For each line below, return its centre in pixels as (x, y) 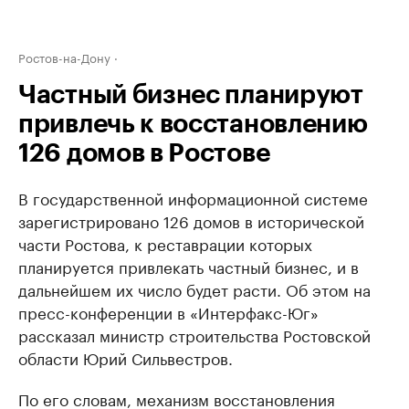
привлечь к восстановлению (193, 124)
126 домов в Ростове (144, 153)
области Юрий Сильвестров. (126, 357)
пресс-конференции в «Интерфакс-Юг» (168, 311)
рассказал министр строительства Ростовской (194, 334)
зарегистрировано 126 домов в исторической (191, 220)
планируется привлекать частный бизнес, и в (189, 266)
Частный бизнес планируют (191, 95)
